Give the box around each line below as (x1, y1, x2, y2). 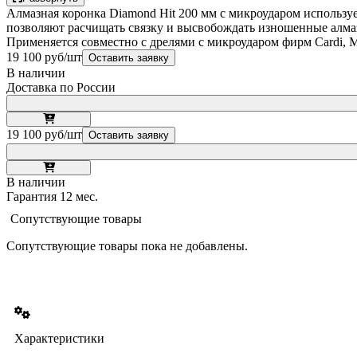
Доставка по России (6, 80, 116, 94)
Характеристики (14, 331, 104, 345)
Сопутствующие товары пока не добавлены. (6, 238, 248, 253)
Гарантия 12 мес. (6, 189, 98, 203)
